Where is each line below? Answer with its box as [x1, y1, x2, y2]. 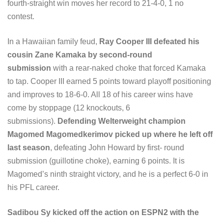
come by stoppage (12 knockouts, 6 [7, 104, 130, 112]
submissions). [7, 117, 57, 126]
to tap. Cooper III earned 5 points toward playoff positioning [7, 77, 211, 86]
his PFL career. [7, 183, 59, 192]
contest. [7, 12, 38, 21]
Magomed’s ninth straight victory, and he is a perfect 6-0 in [7, 170, 208, 179]
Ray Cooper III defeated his [99, 37, 199, 46]
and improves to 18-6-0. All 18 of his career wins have [7, 90, 193, 99]
